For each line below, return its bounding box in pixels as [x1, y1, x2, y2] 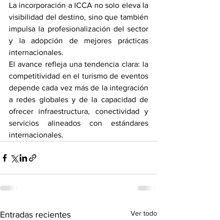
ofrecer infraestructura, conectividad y [9, 107, 148, 116]
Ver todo [131, 209, 157, 218]
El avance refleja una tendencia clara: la [9, 60, 148, 69]
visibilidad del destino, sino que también [9, 13, 148, 22]
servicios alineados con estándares [9, 119, 148, 128]
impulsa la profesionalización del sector [9, 25, 148, 33]
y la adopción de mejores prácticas [9, 36, 148, 45]
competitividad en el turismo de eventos [9, 72, 148, 81]
